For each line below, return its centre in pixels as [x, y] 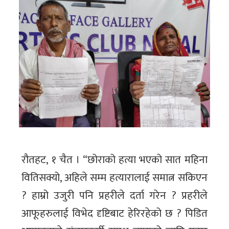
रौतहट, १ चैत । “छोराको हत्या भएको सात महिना [114, 160]
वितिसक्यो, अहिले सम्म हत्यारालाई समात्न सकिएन [114, 178]
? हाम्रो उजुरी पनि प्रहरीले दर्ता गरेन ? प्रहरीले [114, 196]
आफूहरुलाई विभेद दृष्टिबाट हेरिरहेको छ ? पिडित [114, 214]
